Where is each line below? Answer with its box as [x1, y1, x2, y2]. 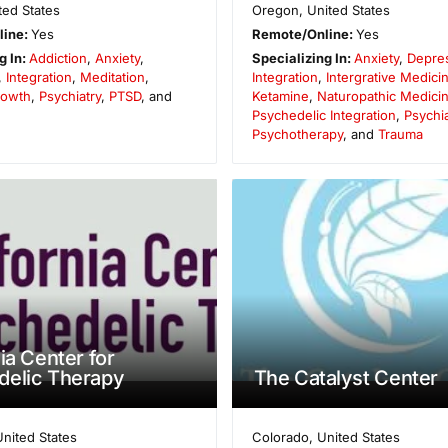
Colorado [251, 428, 309, 445]
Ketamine [251, 88, 309, 105]
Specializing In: [251, 50, 354, 67]
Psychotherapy [251, 126, 343, 143]
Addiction [29, 50, 87, 67]
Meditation [79, 69, 145, 86]
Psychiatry [38, 88, 101, 105]
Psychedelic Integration [251, 107, 396, 124]
